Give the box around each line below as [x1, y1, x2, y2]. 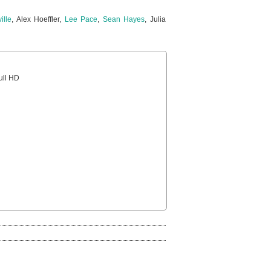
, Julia [145, 15, 166, 24]
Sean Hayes [102, 15, 145, 24]
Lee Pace [64, 15, 98, 24]
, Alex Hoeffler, [11, 15, 65, 24]
